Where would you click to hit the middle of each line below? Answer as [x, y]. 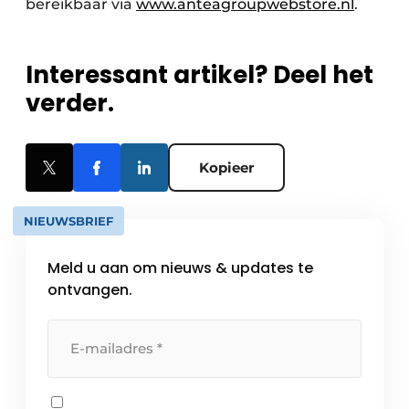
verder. [70, 104]
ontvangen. [90, 290]
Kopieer [226, 168]
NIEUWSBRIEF [68, 221]
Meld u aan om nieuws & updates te [180, 268]
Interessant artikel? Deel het [199, 75]
